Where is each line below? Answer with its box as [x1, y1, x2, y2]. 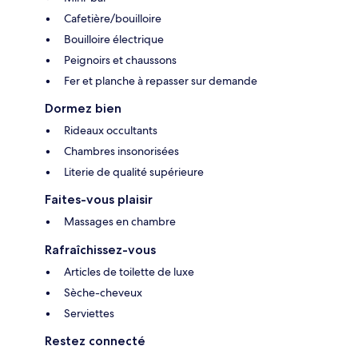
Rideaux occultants [64, 122, 157, 137]
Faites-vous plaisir [45, 191, 153, 207]
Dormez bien [45, 100, 121, 116]
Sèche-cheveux [64, 284, 142, 300]
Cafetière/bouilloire [64, 10, 161, 26]
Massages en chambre [64, 213, 176, 229]
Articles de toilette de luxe [64, 264, 194, 279]
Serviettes [64, 305, 114, 320]
